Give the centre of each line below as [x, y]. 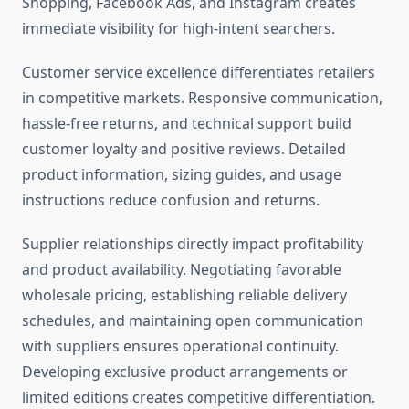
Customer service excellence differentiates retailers [199, 73]
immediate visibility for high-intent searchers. [178, 29]
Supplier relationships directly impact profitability [193, 244]
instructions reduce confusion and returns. [171, 200]
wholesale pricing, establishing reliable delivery [184, 295]
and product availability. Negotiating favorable [182, 270]
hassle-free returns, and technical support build [187, 124]
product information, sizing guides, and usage [182, 175]
